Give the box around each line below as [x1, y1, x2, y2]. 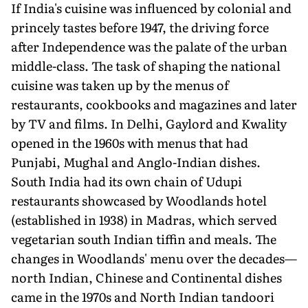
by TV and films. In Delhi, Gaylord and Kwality [11, 113, 287, 133]
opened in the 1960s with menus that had [11, 133, 248, 152]
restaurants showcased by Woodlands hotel [11, 190, 267, 210]
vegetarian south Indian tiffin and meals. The [11, 229, 276, 248]
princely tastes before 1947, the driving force [11, 17, 269, 36]
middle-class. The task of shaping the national [11, 56, 280, 75]
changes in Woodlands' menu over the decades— [11, 248, 297, 267]
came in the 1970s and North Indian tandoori [11, 287, 274, 306]
